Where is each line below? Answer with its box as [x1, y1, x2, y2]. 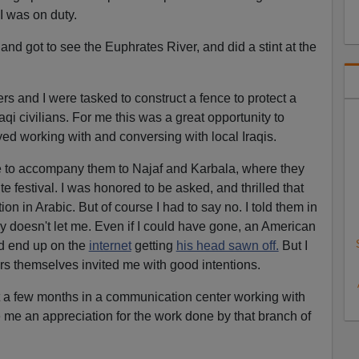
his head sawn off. [175, 238, 279, 252]
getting [131, 238, 176, 252]
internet [88, 238, 131, 252]
